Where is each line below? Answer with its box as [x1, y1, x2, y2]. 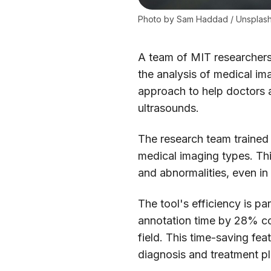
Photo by [138, 14, 177, 25]
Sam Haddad [177, 14, 229, 25]
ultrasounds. [138, 102, 200, 115]
